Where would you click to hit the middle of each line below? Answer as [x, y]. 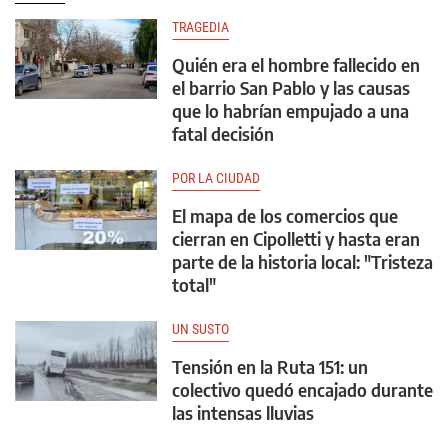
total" [194, 284]
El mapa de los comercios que [285, 215]
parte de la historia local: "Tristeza [302, 261]
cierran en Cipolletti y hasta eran [296, 238]
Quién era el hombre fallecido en [296, 64]
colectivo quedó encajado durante [302, 389]
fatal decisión [223, 133]
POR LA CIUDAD [216, 177]
